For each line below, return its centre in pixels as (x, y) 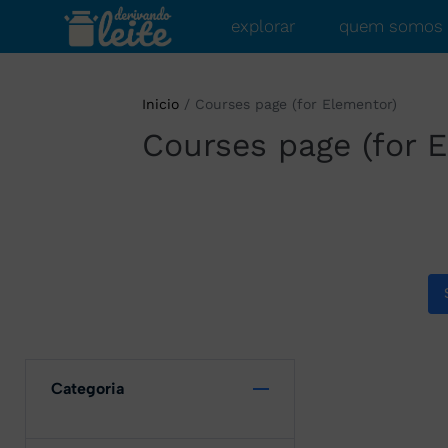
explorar (262, 26)
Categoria (87, 388)
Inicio (160, 104)
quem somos (390, 26)
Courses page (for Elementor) (296, 104)
